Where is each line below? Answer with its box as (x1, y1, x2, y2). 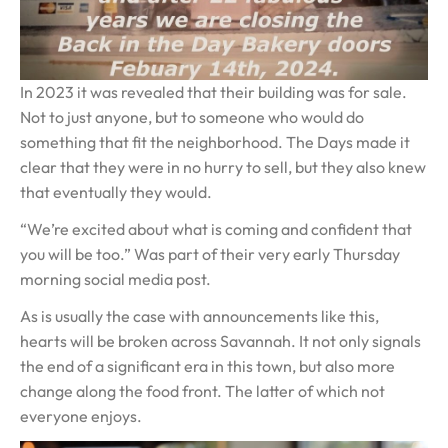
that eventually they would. (20, 181, 212, 202)
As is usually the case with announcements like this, (20, 305, 379, 326)
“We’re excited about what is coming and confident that (20, 218, 412, 239)
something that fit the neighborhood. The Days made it (20, 131, 410, 152)
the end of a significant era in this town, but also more (20, 355, 395, 376)
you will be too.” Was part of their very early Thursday (20, 243, 400, 264)
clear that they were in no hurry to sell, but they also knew (20, 156, 426, 177)
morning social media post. (20, 268, 211, 289)
